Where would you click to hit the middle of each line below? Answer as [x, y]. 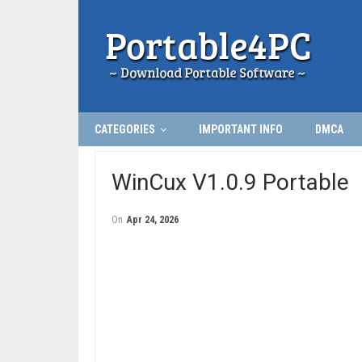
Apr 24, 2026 [153, 220]
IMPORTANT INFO [241, 129]
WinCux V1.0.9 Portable [230, 182]
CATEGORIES [125, 129]
